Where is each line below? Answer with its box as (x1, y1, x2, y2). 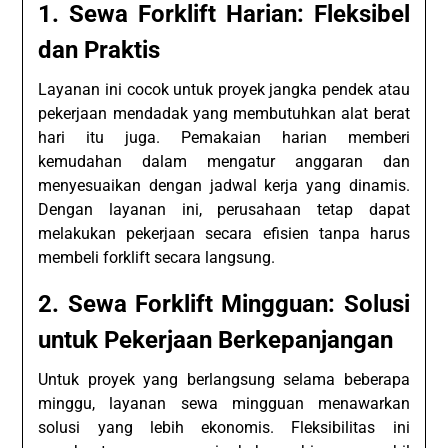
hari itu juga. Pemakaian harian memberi (38, 128, 410, 148)
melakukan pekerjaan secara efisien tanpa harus (38, 224, 410, 244)
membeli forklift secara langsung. (38, 248, 276, 268)
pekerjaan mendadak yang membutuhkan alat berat (38, 104, 410, 124)
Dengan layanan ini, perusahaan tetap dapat (38, 200, 410, 220)
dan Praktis (38, 36, 161, 65)
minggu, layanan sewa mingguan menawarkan (38, 394, 410, 414)
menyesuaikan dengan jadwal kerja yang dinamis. (38, 176, 410, 196)
